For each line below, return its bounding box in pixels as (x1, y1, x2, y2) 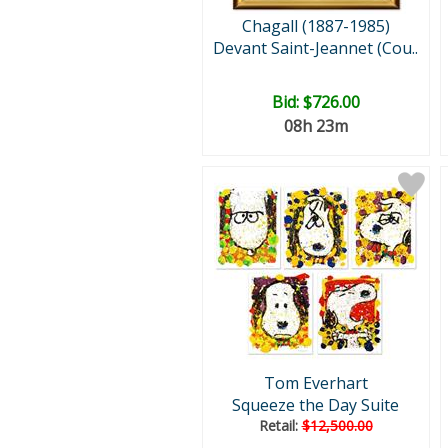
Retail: (258, 416, 302, 435)
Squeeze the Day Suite (232, 394, 399, 416)
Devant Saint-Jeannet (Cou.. (213, 37, 418, 59)
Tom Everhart (263, 372, 368, 394)
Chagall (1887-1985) (241, 15, 390, 37)
